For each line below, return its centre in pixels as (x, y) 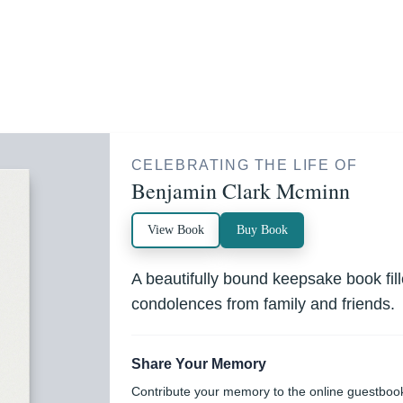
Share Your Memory (198, 364)
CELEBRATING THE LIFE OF (244, 165)
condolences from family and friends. (263, 304)
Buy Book (262, 230)
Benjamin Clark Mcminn (240, 191)
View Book (175, 230)
